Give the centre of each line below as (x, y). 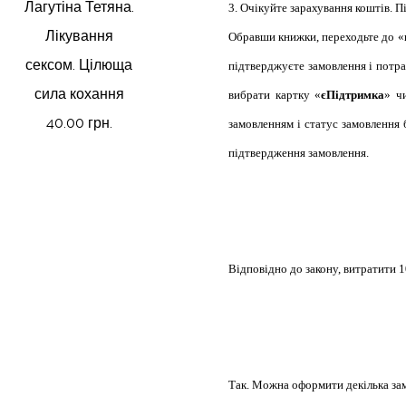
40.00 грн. (79, 123)
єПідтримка (353, 95)
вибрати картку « (275, 95)
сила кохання (79, 94)
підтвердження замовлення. (298, 153)
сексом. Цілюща (79, 65)
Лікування (79, 36)
